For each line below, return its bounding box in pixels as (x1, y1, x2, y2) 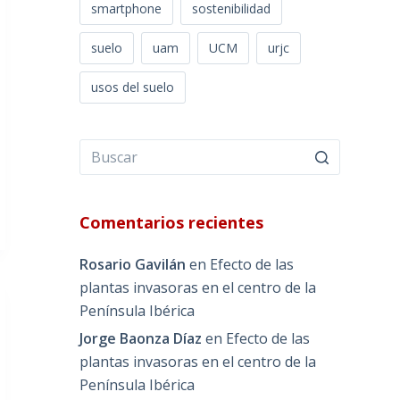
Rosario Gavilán (79, 254, 187, 275)
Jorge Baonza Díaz (79, 329, 203, 349)
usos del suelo (91, 79, 175, 96)
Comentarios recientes (79, 212, 264, 234)
